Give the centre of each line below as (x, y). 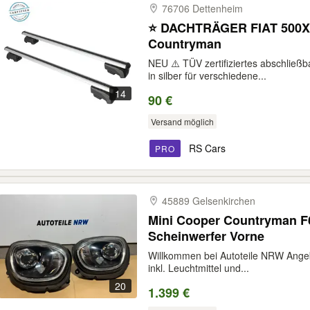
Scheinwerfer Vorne (206, 236)
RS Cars (207, 148)
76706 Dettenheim (202, 8)
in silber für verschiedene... (207, 75)
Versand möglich (182, 121)
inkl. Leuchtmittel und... (199, 268)
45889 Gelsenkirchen (209, 201)
